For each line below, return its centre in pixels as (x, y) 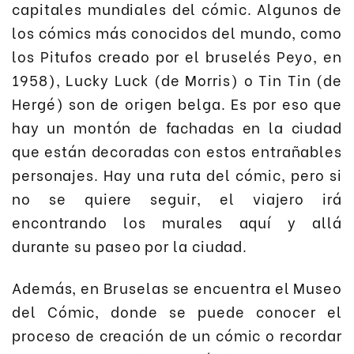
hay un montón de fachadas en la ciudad (177, 127)
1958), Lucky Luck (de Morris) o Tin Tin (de (177, 80)
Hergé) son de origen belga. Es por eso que (177, 104)
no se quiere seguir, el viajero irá (177, 198)
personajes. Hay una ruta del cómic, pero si (177, 175)
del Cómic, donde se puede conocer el (177, 311)
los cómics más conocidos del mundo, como (177, 32)
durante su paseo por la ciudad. (130, 246)
